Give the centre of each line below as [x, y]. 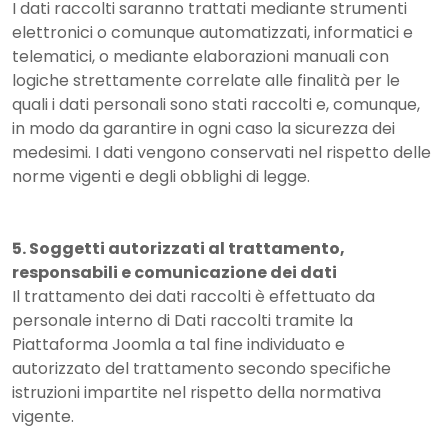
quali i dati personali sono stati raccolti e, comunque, [216, 104]
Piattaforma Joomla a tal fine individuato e [178, 344]
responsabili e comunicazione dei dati [174, 272]
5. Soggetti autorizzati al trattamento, [178, 248]
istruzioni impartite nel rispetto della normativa [196, 392]
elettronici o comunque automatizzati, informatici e [212, 32]
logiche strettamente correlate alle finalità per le [206, 80]
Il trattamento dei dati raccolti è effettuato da [193, 296]
